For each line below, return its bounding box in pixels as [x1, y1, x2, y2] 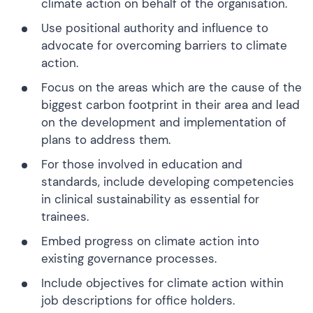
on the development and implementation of [41, 114, 286, 130]
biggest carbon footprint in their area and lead [41, 96, 300, 112]
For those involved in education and [41, 156, 242, 172]
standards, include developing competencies [41, 173, 294, 189]
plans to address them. [41, 131, 170, 147]
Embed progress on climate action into [41, 233, 259, 249]
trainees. [41, 208, 89, 224]
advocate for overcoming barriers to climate [41, 37, 287, 53]
